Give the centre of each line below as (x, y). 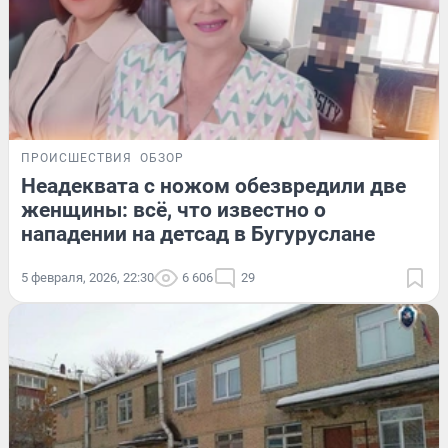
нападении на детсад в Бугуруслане (198, 233)
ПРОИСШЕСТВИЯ (76, 157)
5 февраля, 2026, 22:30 (87, 277)
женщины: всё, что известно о (173, 209)
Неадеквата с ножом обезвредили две (213, 185)
